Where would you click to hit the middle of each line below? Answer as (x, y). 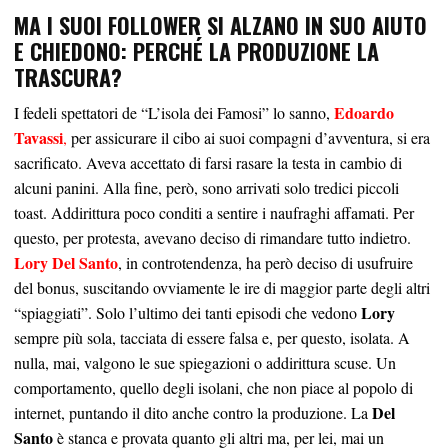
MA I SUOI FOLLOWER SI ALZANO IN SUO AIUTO (220, 25)
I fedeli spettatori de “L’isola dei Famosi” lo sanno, (174, 113)
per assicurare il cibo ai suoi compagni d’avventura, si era (248, 138)
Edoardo (364, 113)
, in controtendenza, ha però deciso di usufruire (265, 263)
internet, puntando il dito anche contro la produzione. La (193, 413)
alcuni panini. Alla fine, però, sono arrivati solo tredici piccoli (206, 188)
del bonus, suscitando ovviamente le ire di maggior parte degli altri (222, 288)
